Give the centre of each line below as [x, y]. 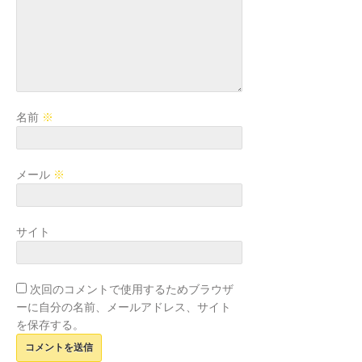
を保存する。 [50, 325]
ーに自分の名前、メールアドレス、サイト [124, 307]
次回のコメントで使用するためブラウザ [132, 289]
